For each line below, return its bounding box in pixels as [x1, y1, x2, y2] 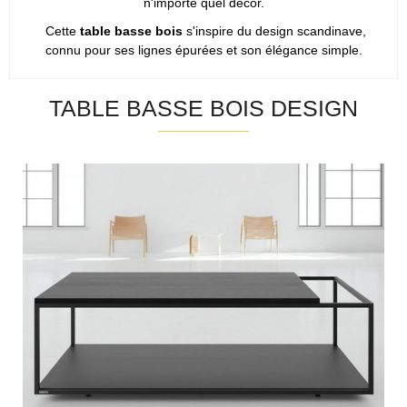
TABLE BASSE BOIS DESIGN [49, 95, 358, 121]
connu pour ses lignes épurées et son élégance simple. [45, 43, 362, 58]
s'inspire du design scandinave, [182, 24, 366, 39]
